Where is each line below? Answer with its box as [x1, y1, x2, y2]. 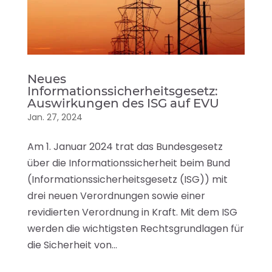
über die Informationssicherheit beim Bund [27, 155, 230, 170]
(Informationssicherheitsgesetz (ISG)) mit [27, 172, 228, 186]
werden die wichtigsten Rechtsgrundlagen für [27, 221, 244, 236]
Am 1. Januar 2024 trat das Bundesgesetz [27, 139, 223, 154]
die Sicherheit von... [27, 237, 117, 252]
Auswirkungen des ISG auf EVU [27, 95, 219, 110]
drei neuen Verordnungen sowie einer [27, 188, 205, 203]
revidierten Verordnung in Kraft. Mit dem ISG [27, 205, 237, 219]
